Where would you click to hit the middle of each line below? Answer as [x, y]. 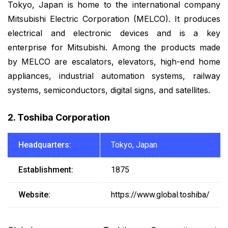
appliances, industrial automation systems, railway [114, 76]
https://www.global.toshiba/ [160, 195]
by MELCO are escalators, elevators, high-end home [114, 61]
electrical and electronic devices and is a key [114, 33]
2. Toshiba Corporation [59, 118]
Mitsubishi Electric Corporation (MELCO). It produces [114, 19]
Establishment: [46, 170]
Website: [34, 195]
